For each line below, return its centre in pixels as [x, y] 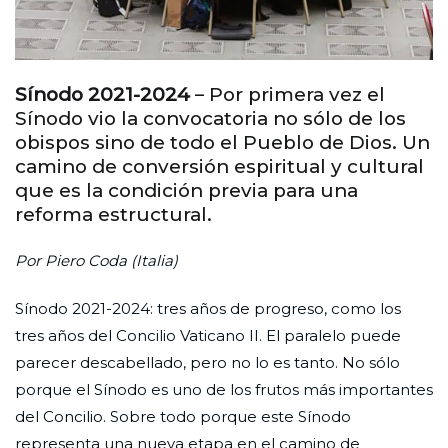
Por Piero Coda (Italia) [96, 260]
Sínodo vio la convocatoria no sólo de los [210, 118]
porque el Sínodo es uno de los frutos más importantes [224, 389]
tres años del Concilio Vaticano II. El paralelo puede [208, 335]
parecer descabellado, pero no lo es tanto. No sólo [207, 362]
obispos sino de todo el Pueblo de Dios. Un [222, 142]
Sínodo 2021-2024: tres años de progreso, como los [208, 308]
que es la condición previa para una [186, 190]
